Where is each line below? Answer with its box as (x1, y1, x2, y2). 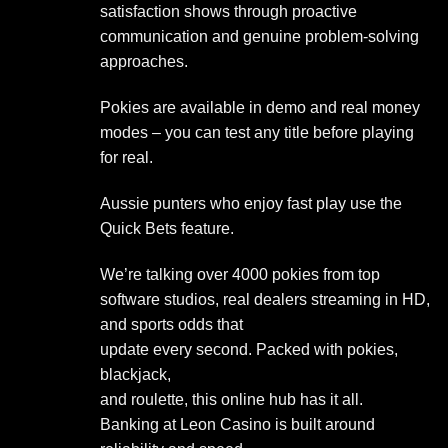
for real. (100, 149, 153, 167)
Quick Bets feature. (100, 220, 234, 238)
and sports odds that (100, 315, 243, 333)
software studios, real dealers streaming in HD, (100, 290, 430, 308)
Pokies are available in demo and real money (100, 99, 420, 117)
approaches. (100, 53, 188, 71)
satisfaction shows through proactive (100, 3, 357, 21)
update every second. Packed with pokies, (100, 340, 398, 358)
